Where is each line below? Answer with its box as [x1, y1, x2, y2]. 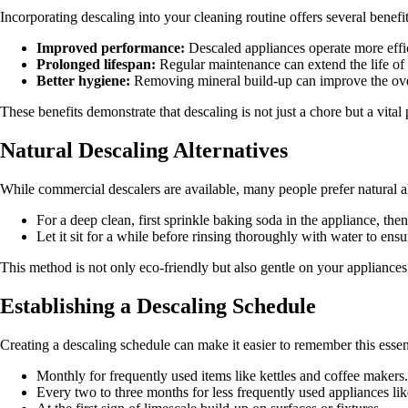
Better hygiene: [36, 73, 130, 89]
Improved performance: [36, 40, 185, 56]
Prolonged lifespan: [36, 56, 156, 73]
